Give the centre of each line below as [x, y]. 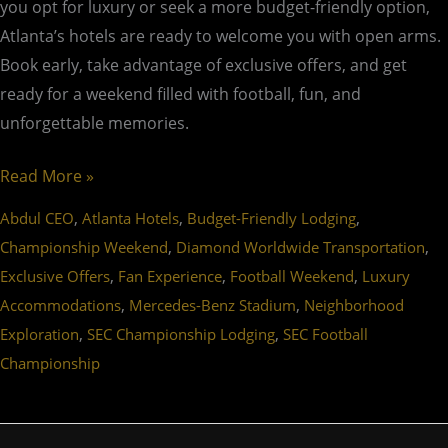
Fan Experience [170, 276]
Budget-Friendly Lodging [271, 218]
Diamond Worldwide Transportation [300, 247]
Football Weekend [292, 276]
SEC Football [325, 334]
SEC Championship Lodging [181, 334]
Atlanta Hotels [130, 218]
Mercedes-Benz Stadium [212, 305]
